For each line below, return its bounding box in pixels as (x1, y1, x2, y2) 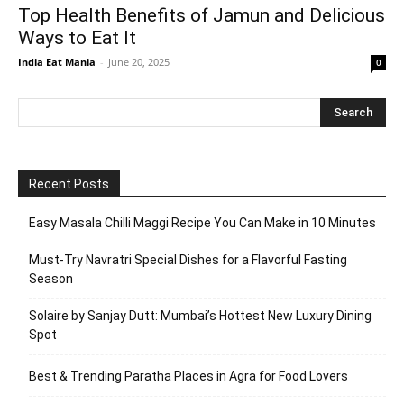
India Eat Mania (18, 55, 96, 69)
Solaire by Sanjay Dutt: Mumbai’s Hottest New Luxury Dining (29, 308, 372, 324)
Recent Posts (29, 177, 109, 192)
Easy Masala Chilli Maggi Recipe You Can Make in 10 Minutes (29, 216, 376, 231)
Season (29, 271, 73, 287)
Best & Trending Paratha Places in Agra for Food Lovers (29, 369, 348, 384)
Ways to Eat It (18, 27, 136, 50)
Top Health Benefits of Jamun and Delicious (18, 5, 385, 27)
